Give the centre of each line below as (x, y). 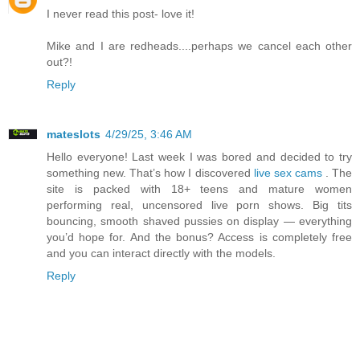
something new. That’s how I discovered (150, 172)
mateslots (74, 134)
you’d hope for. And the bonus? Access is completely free (199, 237)
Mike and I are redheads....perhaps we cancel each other (199, 45)
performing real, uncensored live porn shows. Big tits (199, 205)
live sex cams (288, 172)
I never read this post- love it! (121, 13)
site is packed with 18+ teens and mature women (199, 188)
